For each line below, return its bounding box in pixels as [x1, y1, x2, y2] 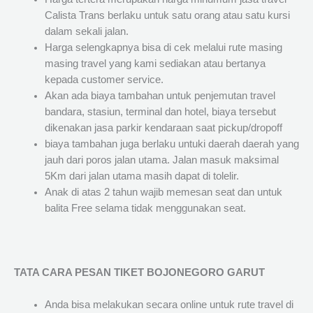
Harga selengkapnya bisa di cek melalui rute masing [44, 42, 282, 54]
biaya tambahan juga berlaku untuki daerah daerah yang [44, 138, 299, 150]
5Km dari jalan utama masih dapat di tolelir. [44, 170, 239, 182]
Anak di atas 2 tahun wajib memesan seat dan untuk [44, 187, 282, 198]
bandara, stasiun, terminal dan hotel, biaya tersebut [44, 106, 276, 118]
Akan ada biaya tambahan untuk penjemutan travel [44, 90, 275, 102]
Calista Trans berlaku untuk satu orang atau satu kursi [44, 10, 290, 22]
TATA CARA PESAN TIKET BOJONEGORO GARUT [14, 266, 265, 278]
